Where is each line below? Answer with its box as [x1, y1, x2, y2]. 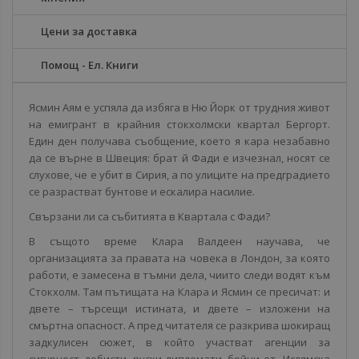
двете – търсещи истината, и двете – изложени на [29, 301, 330, 316]
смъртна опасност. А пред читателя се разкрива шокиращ [29, 318, 330, 333]
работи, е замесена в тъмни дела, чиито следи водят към [29, 268, 330, 282]
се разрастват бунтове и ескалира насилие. [29, 184, 255, 199]
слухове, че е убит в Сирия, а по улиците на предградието [29, 167, 330, 182]
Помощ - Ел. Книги [41, 58, 139, 72]
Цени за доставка [41, 24, 137, 38]
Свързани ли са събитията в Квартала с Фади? [29, 209, 270, 224]
